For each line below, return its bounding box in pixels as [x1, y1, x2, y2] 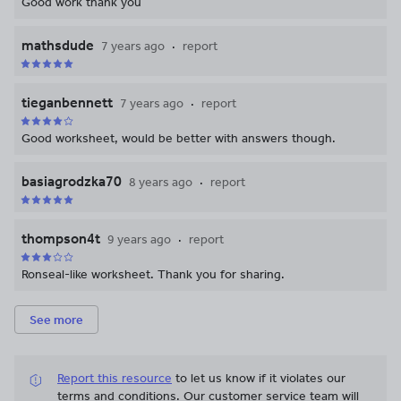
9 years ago [107, 232, 171, 248]
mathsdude [21, 37, 94, 55]
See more [30, 311, 83, 328]
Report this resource [57, 371, 172, 387]
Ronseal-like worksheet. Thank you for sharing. [21, 267, 285, 283]
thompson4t [21, 230, 100, 248]
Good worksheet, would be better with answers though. [21, 131, 336, 147]
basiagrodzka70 [21, 173, 122, 191]
